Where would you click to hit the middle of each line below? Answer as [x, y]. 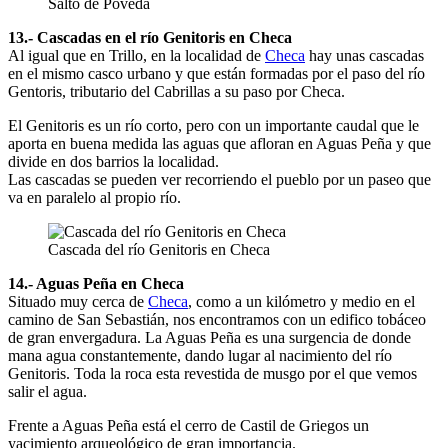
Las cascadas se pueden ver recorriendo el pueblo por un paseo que [219, 179]
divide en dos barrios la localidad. [113, 161]
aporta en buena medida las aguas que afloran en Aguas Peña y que [219, 143]
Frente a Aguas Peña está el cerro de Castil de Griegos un [188, 425]
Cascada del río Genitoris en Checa [159, 249]
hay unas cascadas [364, 55]
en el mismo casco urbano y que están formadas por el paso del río [216, 73]
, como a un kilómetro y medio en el [301, 301]
